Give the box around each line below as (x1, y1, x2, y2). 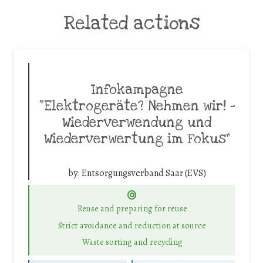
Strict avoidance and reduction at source (58, 219, 206, 231)
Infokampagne (90, 80, 183, 99)
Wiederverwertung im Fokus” (43, 130, 230, 148)
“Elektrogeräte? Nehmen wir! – (39, 97, 235, 115)
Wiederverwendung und (62, 113, 211, 131)
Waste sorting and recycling (82, 236, 183, 248)
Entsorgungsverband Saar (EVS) (81, 166, 206, 180)
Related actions (63, 11, 200, 35)
